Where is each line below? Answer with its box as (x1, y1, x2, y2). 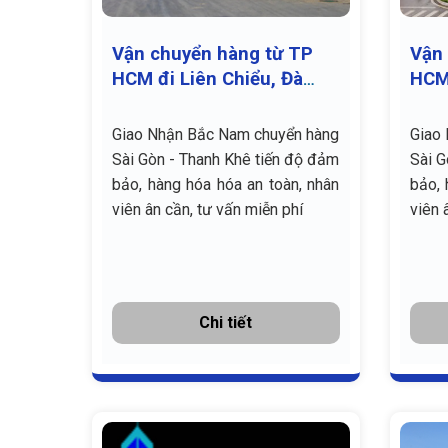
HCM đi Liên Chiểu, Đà (112, 68, 303, 91)
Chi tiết (199, 313, 253, 333)
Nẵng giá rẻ (112, 93, 210, 116)
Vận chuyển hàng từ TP (112, 43, 313, 66)
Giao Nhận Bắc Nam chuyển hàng (112, 125, 339, 145)
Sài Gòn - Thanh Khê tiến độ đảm (112, 150, 339, 170)
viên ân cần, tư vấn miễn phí (112, 200, 303, 220)
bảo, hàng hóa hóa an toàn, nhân (112, 175, 339, 195)
